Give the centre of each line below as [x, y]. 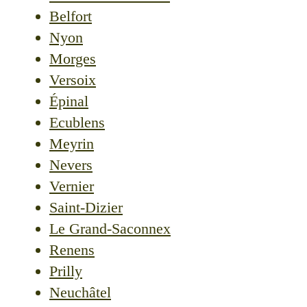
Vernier [72, 186]
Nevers [71, 165]
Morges [73, 59]
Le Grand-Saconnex [110, 229]
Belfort [71, 16]
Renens [72, 250]
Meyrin [72, 144]
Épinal [69, 101]
